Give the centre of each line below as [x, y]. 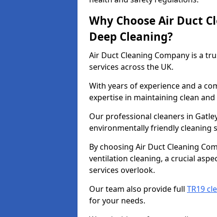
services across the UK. [132, 67]
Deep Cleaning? [131, 37]
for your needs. [117, 201]
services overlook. [123, 170]
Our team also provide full [138, 189]
